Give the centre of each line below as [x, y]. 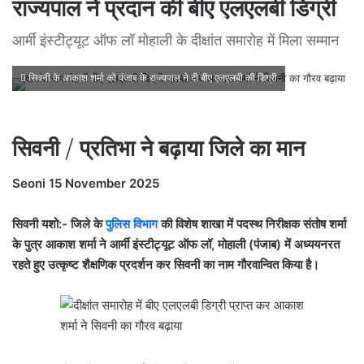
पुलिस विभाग [132, 223]
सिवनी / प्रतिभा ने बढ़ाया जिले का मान [158, 147]
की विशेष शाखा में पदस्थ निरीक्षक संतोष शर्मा [252, 223]
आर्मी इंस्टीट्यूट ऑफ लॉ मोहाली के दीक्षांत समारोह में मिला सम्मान [175, 41]
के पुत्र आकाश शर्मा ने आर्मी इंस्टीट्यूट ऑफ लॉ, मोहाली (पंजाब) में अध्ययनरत [176, 244]
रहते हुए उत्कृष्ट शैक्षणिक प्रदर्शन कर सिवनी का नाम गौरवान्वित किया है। [166, 264]
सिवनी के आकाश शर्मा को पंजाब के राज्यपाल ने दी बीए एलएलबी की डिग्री [152, 78]
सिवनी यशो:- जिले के [59, 223]
